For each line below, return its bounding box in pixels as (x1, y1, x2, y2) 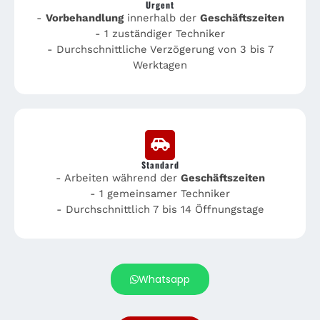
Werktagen (133, 58, 187, 71)
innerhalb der (123, 11, 200, 24)
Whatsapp (139, 271, 190, 286)
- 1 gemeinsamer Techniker (90, 186, 230, 200)
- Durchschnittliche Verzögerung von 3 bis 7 (46, 42, 274, 56)
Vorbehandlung (45, 11, 124, 24)
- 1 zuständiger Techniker (95, 26, 225, 40)
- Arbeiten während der (55, 171, 181, 184)
